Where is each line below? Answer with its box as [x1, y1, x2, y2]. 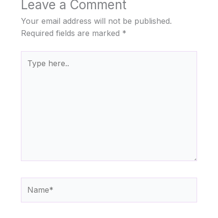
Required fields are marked [20, 28, 122, 38]
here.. [20, 63, 41, 73]
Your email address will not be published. [20, 16, 172, 26]
